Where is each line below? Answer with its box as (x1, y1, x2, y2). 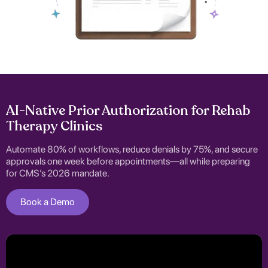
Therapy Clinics (6, 117, 102, 136)
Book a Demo (20, 196, 75, 208)
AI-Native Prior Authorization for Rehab (6, 102, 250, 120)
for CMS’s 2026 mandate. (6, 167, 109, 179)
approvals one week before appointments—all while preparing (6, 156, 250, 167)
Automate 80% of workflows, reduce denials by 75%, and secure (6, 144, 258, 156)
